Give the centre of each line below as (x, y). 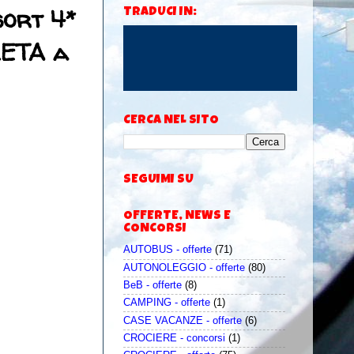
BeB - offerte (153, 285)
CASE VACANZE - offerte (183, 320)
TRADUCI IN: (160, 13)
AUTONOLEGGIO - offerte (184, 267)
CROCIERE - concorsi (174, 338)
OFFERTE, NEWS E (177, 217)
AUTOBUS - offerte (168, 250)
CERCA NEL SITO (171, 121)
